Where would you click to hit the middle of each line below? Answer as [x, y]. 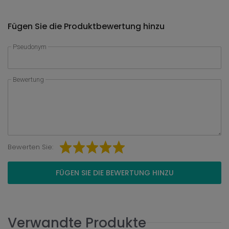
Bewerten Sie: [30, 147]
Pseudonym [30, 47]
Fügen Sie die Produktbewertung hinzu [86, 26]
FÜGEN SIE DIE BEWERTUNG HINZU [114, 173]
